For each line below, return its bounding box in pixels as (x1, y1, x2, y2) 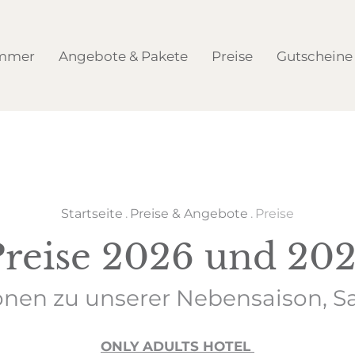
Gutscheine (277, 46, 353, 64)
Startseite (61, 204, 123, 221)
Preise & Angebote (130, 204, 248, 221)
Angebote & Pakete (59, 46, 188, 64)
